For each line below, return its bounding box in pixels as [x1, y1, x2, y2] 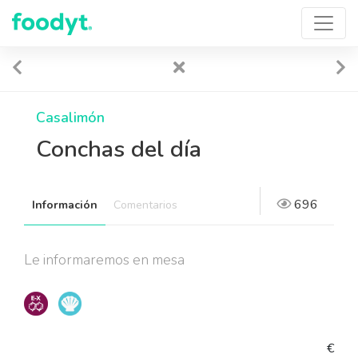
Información [32, 197, 97, 213]
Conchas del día [36, 133, 201, 165]
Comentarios [113, 197, 177, 213]
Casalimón [36, 108, 105, 127]
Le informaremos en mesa [24, 250, 185, 269]
